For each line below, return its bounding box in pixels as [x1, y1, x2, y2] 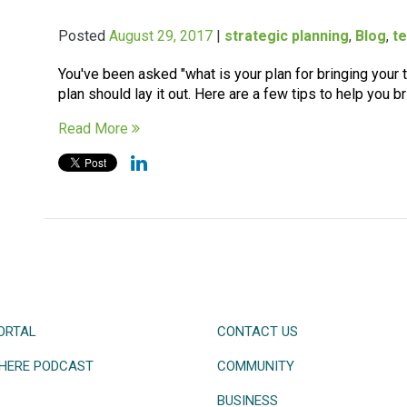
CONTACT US [217, 323, 299, 340]
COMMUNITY [217, 357, 295, 374]
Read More [58, 119, 133, 137]
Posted [58, 26, 110, 45]
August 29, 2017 [109, 26, 213, 45]
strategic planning [224, 26, 350, 45]
